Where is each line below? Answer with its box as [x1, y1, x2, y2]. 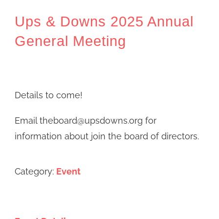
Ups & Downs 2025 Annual [15, 13, 194, 29]
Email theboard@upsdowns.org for [15, 115, 156, 126]
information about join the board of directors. [15, 131, 199, 141]
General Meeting [15, 33, 126, 49]
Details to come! [15, 89, 83, 100]
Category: [15, 166, 56, 176]
